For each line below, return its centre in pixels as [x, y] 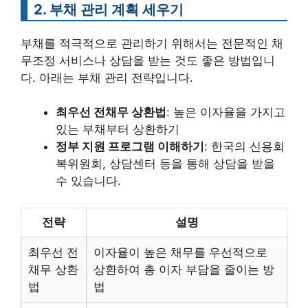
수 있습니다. [88, 181]
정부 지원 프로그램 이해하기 [130, 146]
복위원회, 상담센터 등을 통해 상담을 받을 [165, 164]
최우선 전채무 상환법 [111, 112]
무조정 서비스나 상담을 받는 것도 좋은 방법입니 [148, 60]
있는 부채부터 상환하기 [118, 129]
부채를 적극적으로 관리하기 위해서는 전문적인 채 [152, 43]
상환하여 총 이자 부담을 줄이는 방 [184, 269]
